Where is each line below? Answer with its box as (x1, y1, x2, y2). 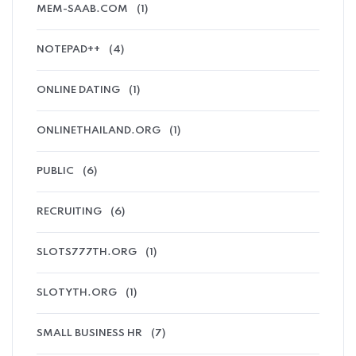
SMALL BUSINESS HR (37, 327, 142, 339)
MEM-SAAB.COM (37, 3, 128, 14)
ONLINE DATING (37, 84, 120, 95)
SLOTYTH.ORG (37, 287, 117, 298)
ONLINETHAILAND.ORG (37, 125, 161, 136)
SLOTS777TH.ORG (37, 246, 137, 257)
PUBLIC (37, 165, 74, 176)
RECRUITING (37, 206, 102, 217)
